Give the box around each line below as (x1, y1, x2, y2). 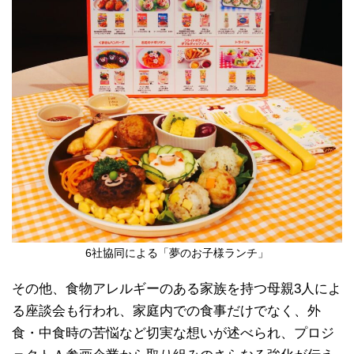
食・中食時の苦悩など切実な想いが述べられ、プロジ (12, 325, 334, 341)
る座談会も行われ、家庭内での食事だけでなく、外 (12, 303, 321, 318)
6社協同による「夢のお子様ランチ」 (85, 247, 269, 259)
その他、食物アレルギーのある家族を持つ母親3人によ (12, 281, 341, 296)
